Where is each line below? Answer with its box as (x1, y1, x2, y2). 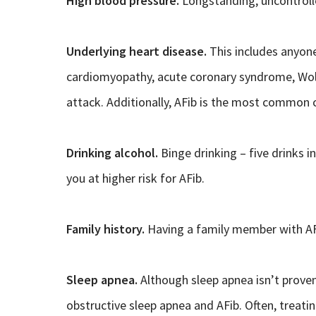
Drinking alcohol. (66, 145, 158, 162)
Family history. (66, 221, 145, 238)
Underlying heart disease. (66, 43, 207, 60)
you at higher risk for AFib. (66, 170, 205, 187)
